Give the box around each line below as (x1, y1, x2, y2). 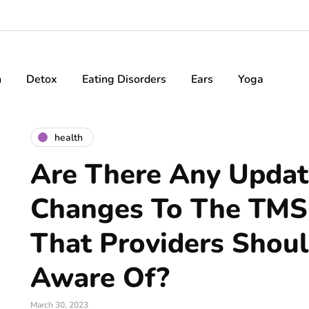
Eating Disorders (82, 72, 166, 87)
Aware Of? (30, 259, 170, 297)
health (54, 130, 83, 144)
